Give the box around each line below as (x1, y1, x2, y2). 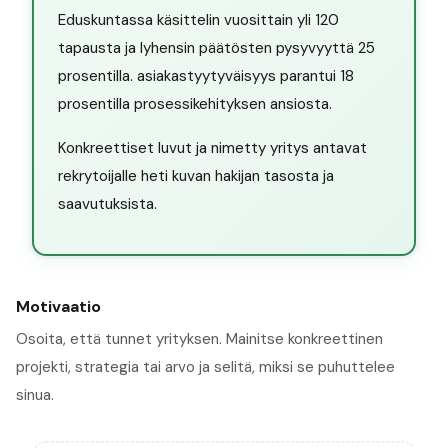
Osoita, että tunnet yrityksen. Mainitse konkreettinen (16, 328, 383, 349)
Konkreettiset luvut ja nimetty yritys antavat (57, 138, 367, 159)
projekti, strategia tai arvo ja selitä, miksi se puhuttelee (16, 356, 395, 377)
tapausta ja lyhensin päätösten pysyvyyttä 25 (57, 38, 375, 59)
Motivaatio (16, 295, 101, 317)
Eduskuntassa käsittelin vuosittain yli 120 (57, 10, 339, 31)
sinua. (16, 384, 54, 405)
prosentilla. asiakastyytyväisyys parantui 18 (57, 66, 354, 87)
